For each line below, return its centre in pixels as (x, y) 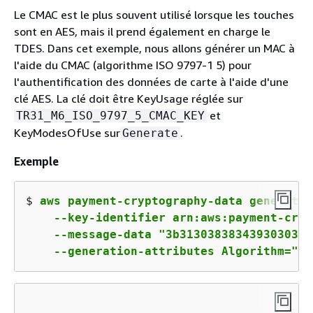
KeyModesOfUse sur (67, 132)
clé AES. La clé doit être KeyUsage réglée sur (129, 98)
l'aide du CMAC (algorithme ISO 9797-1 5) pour (133, 65)
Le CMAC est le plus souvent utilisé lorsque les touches (154, 14)
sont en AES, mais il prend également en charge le (142, 31)
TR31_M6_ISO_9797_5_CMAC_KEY (110, 115)
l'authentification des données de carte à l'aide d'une (151, 81)
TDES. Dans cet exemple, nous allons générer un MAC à (154, 48)
